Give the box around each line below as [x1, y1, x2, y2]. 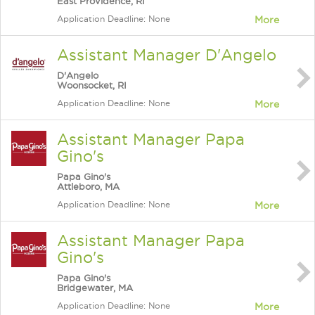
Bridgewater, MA [57, 283, 133, 292]
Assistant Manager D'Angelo [57, 46, 276, 63]
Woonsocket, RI [57, 80, 127, 90]
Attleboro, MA [57, 181, 120, 191]
